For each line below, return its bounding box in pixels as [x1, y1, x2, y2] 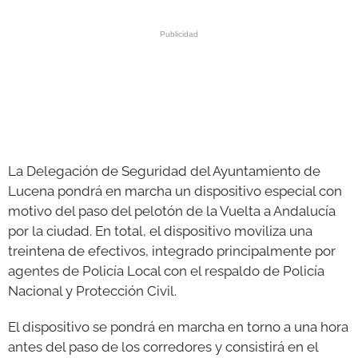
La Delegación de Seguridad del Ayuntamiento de [8, 163, 320, 179]
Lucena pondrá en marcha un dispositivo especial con [8, 183, 342, 199]
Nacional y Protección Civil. [8, 283, 180, 299]
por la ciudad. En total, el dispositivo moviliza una [8, 223, 312, 239]
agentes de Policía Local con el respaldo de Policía [8, 263, 324, 279]
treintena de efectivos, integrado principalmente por [8, 243, 336, 259]
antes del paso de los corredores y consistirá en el [8, 339, 318, 355]
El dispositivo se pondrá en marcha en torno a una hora [8, 319, 348, 335]
